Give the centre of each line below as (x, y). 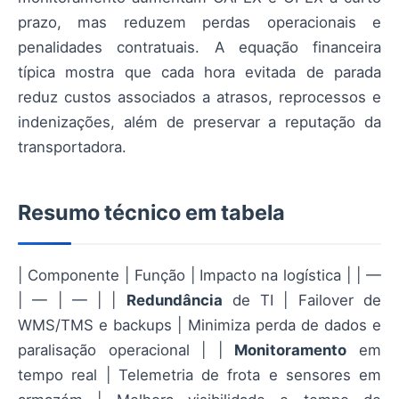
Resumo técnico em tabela (151, 212)
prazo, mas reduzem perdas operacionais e (199, 22)
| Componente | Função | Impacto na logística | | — (199, 275)
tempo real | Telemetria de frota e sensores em (199, 375)
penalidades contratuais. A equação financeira (199, 47)
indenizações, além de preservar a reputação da (199, 122)
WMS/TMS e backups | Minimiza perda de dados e (199, 325)
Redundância (174, 300)
